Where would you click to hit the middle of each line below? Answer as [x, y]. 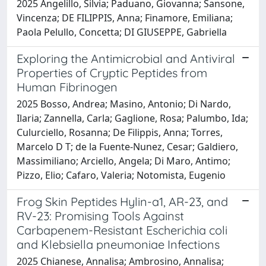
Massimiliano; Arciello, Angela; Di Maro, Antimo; [123, 161]
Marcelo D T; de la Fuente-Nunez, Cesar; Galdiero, [127, 146]
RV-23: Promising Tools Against [100, 216]
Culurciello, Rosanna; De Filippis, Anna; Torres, [120, 132]
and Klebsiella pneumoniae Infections [118, 244]
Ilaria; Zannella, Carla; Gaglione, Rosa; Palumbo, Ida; [132, 118]
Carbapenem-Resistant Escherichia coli [122, 230]
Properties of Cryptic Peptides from [112, 72]
